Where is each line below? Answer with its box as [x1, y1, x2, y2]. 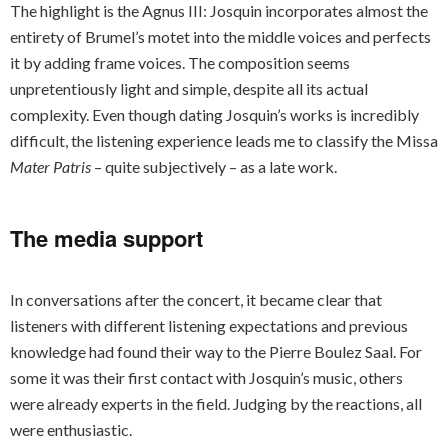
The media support [10, 222, 203, 254]
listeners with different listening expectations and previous [10, 316, 408, 335]
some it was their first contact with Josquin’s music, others [10, 368, 403, 387]
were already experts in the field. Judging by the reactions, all [10, 394, 422, 413]
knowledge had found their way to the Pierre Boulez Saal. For [10, 342, 422, 361]
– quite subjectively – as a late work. [91, 157, 337, 176]
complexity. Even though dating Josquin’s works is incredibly [10, 105, 419, 124]
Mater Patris [10, 157, 91, 176]
